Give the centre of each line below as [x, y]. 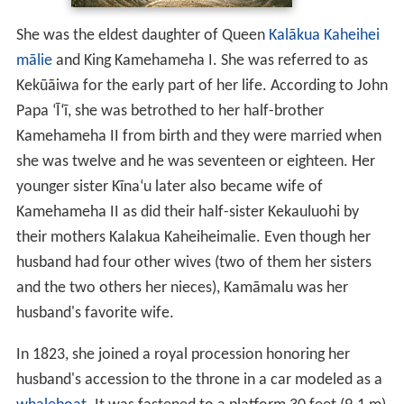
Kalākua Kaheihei [324, 35]
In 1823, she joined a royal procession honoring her [183, 354]
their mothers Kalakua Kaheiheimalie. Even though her [193, 237]
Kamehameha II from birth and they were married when [198, 136]
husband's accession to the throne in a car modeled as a [199, 380]
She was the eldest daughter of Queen [142, 35]
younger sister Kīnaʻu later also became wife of [169, 187]
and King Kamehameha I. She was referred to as [210, 60]
